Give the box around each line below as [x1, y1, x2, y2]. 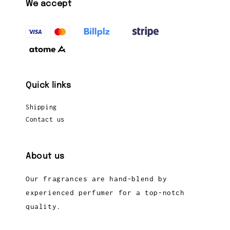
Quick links [26, 81, 71, 90]
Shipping [26, 103, 57, 111]
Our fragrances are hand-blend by [26, 175, 167, 183]
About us [26, 152, 65, 161]
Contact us [26, 116, 65, 124]
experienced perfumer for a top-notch [26, 188, 185, 197]
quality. [26, 202, 61, 211]
